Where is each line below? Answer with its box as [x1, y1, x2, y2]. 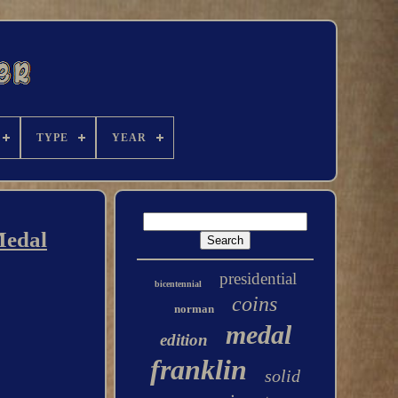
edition [159, 330, 208, 349]
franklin [150, 354, 248, 386]
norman [173, 302, 214, 315]
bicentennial [154, 279, 202, 289]
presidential [219, 269, 297, 288]
